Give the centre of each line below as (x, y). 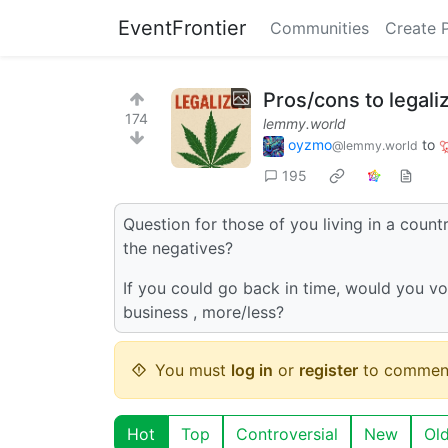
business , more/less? (203, 311)
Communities (319, 28)
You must (193, 369)
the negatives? (178, 247)
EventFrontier (182, 28)
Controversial (287, 433)
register (328, 369)
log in (252, 369)
